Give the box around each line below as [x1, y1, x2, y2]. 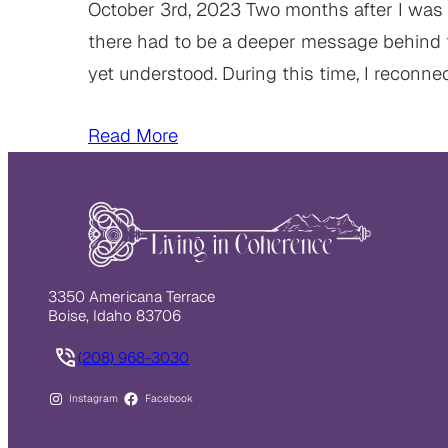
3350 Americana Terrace [48, 286, 215, 306]
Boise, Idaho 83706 [48, 305, 185, 325]
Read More [88, 123, 178, 147]
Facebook [144, 391, 193, 405]
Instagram [69, 391, 119, 405]
